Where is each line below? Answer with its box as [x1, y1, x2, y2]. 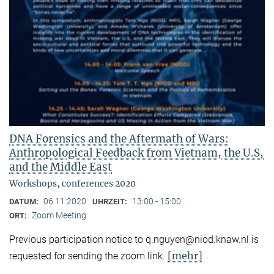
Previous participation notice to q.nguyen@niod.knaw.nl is [9, 233, 259, 245]
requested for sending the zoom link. [9, 250, 168, 262]
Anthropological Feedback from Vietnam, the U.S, [9, 146, 264, 160]
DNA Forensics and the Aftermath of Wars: [9, 131, 229, 146]
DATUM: [9, 196, 40, 206]
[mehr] [168, 249, 202, 262]
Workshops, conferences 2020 [9, 177, 136, 189]
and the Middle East [9, 160, 112, 174]
